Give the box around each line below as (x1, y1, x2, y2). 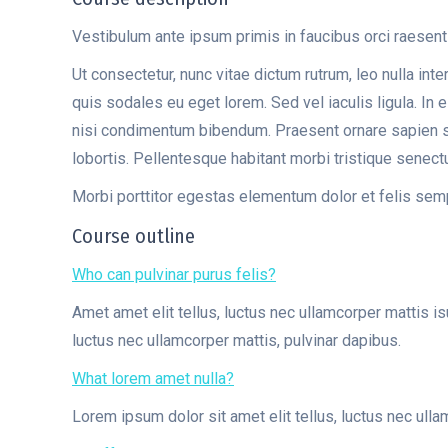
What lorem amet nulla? (72, 369, 234, 388)
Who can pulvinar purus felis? (72, 265, 276, 284)
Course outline (72, 224, 195, 248)
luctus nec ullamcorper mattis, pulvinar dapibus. (72, 331, 401, 350)
